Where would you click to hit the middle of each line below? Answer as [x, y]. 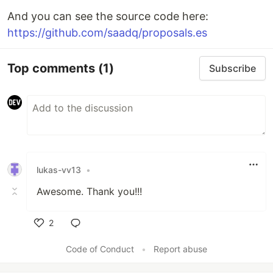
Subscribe [232, 68]
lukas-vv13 [59, 169]
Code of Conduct [100, 249]
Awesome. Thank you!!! [89, 191]
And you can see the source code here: [108, 16]
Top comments [53, 68]
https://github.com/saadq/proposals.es [107, 33]
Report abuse [180, 249]
